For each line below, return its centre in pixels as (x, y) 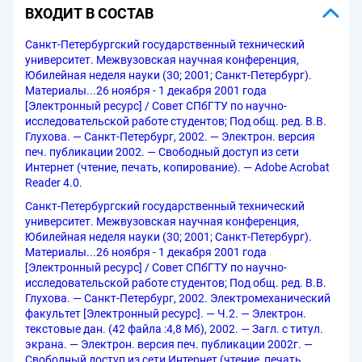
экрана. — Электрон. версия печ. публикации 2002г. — (169, 344)
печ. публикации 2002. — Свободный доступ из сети (162, 152)
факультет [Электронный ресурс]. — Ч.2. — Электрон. (166, 314)
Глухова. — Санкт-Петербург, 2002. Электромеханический (178, 298)
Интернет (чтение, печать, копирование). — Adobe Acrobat (177, 167)
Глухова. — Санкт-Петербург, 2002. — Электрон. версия (170, 137)
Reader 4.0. (54, 183)
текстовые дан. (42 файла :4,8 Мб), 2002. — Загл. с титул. (174, 329)
